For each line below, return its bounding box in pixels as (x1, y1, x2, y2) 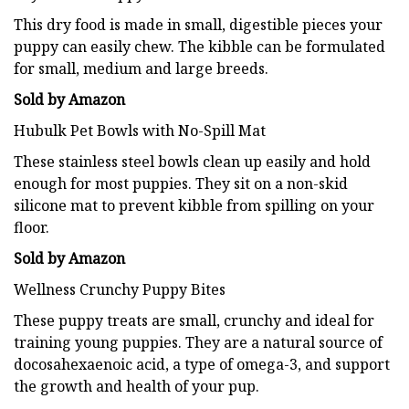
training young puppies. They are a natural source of (14, 331, 383, 352)
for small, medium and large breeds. (14, 58, 268, 79)
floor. (14, 216, 49, 237)
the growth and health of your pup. (14, 375, 259, 396)
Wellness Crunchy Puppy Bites (14, 278, 225, 299)
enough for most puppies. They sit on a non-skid (14, 173, 348, 194)
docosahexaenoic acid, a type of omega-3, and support (14, 353, 390, 374)
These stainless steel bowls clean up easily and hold (14, 151, 371, 172)
